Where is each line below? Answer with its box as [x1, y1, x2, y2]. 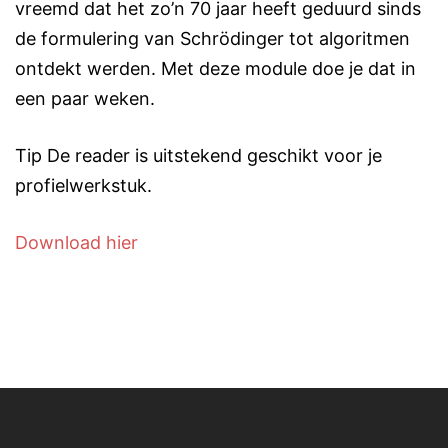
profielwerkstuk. [15, 175, 152, 196]
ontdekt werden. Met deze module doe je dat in [15, 58, 416, 79]
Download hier [15, 232, 138, 253]
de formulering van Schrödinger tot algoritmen [15, 28, 410, 49]
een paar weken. [15, 88, 155, 109]
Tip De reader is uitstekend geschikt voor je [15, 145, 382, 166]
